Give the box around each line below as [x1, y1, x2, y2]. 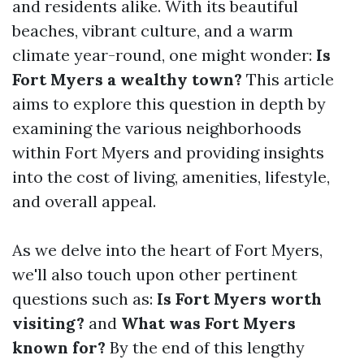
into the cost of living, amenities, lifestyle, [12, 167, 330, 187]
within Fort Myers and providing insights [12, 142, 324, 162]
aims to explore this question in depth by [12, 93, 326, 114]
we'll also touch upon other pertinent [12, 264, 297, 284]
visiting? [12, 313, 84, 333]
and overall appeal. [12, 191, 156, 211]
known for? [12, 337, 106, 357]
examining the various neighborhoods [12, 118, 301, 138]
